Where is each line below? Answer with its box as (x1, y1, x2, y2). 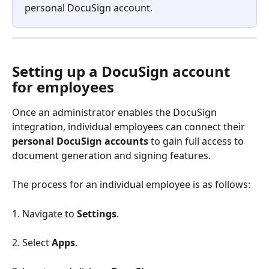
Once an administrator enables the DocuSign (12, 105, 219, 119)
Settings (77, 207, 116, 220)
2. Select (12, 235, 52, 249)
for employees (12, 76, 114, 97)
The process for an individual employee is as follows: (12, 178, 250, 192)
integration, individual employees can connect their (12, 119, 247, 133)
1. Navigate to (12, 207, 77, 220)
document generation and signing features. (12, 148, 211, 162)
